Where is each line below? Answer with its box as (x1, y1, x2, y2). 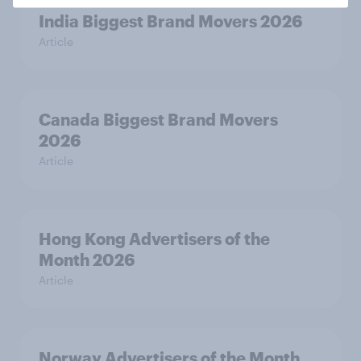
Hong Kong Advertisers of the (39, 229, 270, 249)
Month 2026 (39, 250, 135, 270)
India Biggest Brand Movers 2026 (39, 11, 302, 31)
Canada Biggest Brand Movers (39, 110, 278, 130)
